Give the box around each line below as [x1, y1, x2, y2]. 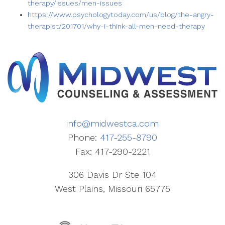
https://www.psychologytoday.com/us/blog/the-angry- [28, 11, 214, 19]
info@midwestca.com [66, 118, 159, 129]
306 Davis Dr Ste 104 [68, 169, 157, 180]
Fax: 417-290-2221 [75, 146, 150, 157]
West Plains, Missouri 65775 [55, 183, 170, 194]
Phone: [68, 132, 100, 143]
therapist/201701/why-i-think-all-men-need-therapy [28, 22, 205, 30]
